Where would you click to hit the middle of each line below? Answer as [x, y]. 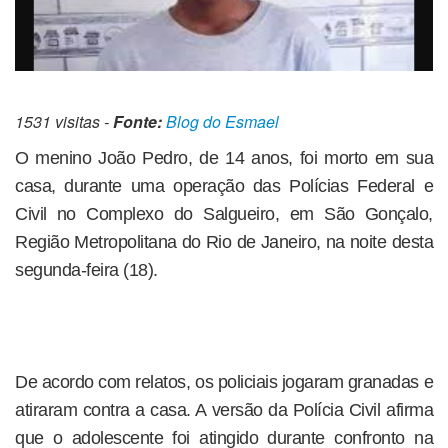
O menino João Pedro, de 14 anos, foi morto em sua [224, 158]
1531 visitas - [64, 122]
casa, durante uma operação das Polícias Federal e [224, 186]
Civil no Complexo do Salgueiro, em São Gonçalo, [224, 214]
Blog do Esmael [222, 122]
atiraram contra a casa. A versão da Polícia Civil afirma [224, 410]
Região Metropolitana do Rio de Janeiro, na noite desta [224, 242]
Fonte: [137, 122]
